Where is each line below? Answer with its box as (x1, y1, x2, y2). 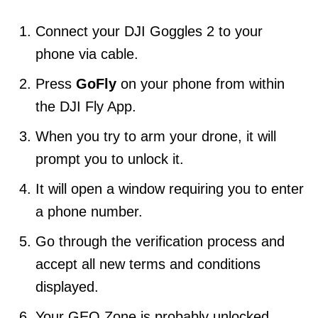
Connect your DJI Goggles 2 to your (35, 23, 263, 40)
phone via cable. (35, 46, 138, 62)
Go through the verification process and (35, 234, 285, 250)
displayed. (35, 279, 99, 295)
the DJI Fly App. (35, 99, 136, 115)
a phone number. (35, 204, 143, 220)
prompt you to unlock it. (35, 151, 184, 168)
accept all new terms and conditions (35, 256, 261, 273)
